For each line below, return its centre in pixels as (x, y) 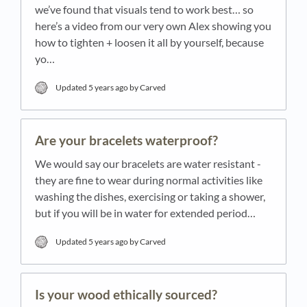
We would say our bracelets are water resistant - (148, 163)
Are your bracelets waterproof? (126, 140)
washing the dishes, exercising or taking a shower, (150, 196)
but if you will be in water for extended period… (145, 212)
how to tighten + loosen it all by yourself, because (149, 42)
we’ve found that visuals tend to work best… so (144, 9)
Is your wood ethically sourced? (126, 294)
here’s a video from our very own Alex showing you (153, 25)
